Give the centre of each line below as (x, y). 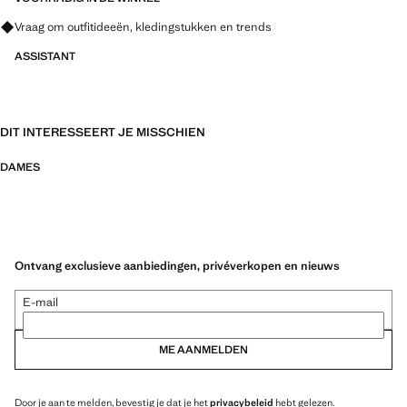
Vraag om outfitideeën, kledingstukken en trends (143, 27)
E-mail (40, 302)
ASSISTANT (45, 56)
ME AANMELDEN (203, 349)
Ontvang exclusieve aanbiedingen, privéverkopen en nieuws (177, 265)
